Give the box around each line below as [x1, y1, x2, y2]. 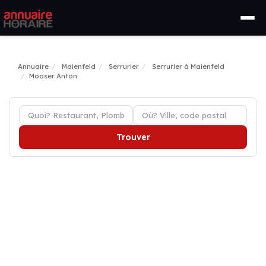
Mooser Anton [29, 72, 77, 80]
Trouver [116, 132, 150, 142]
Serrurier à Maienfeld [152, 62, 224, 71]
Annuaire [18, 62, 49, 71]
